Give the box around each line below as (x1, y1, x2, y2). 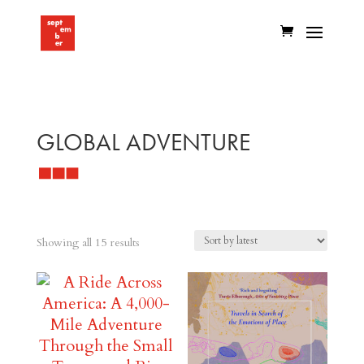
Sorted (138, 234, 171, 250)
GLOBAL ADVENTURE (36, 128, 250, 157)
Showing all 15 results (36, 235, 140, 251)
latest (138, 286, 162, 302)
